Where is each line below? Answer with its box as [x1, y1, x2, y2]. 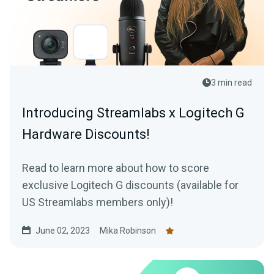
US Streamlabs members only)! [22, 196, 173, 209]
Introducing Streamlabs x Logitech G [22, 105, 245, 120]
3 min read [211, 78, 252, 87]
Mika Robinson [100, 226, 156, 235]
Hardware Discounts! [22, 127, 150, 142]
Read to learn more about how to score [22, 161, 209, 174]
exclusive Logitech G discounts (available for [22, 179, 239, 191]
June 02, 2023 [35, 226, 90, 235]
